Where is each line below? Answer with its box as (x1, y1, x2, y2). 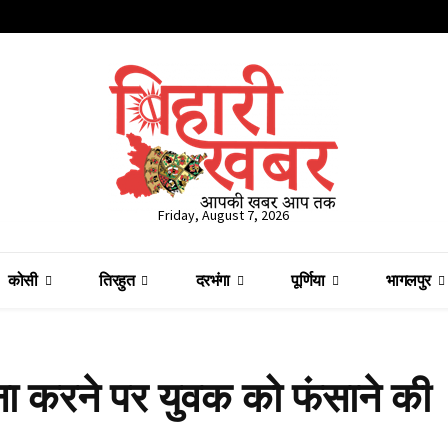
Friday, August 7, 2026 (158, 206, 290, 225)
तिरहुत (99, 270, 134, 291)
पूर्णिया (291, 270, 325, 291)
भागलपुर (386, 270, 431, 291)
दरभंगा (195, 270, 230, 291)
